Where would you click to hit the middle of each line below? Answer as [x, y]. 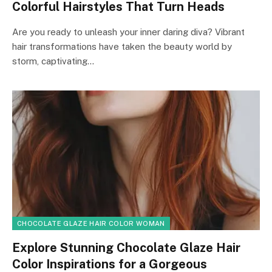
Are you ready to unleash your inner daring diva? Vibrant [128, 32]
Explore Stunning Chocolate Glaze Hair [126, 247]
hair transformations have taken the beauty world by [122, 46]
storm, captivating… [53, 61]
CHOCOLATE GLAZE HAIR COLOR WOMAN [91, 223]
